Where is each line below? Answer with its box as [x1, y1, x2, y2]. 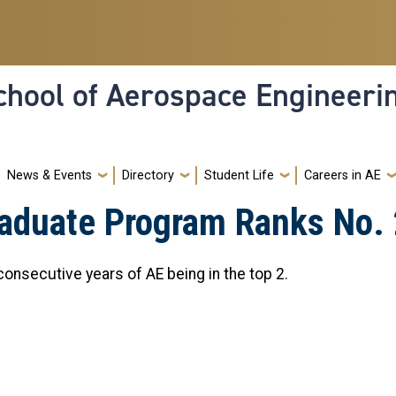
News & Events [7, 167, 92, 183]
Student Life [204, 167, 274, 183]
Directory [122, 167, 174, 183]
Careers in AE [304, 167, 381, 183]
